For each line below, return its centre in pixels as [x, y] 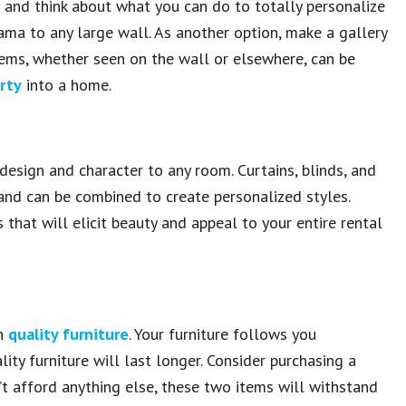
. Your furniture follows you [222, 334]
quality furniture [68, 334]
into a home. [67, 85]
